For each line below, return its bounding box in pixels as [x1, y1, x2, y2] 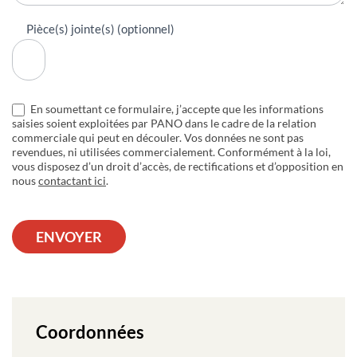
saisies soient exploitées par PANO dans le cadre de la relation [12, 116, 316, 131]
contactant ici [38, 174, 106, 188]
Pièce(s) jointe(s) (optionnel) [26, 21, 175, 36]
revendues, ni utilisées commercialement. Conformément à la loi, [12, 145, 331, 159]
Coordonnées [36, 321, 144, 343]
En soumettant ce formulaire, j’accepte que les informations [28, 101, 324, 116]
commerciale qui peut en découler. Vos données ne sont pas [12, 131, 304, 145]
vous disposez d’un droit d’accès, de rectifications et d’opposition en [12, 159, 343, 174]
